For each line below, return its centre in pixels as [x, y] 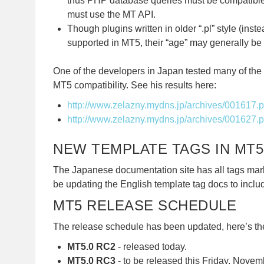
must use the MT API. [111, 14]
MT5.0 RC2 [91, 246]
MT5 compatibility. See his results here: [135, 85]
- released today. [151, 246]
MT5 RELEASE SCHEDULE [145, 205]
